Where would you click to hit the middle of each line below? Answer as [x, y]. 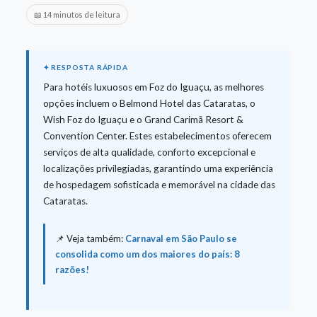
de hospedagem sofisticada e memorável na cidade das [159, 184]
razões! [72, 269]
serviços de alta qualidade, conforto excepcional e [149, 152]
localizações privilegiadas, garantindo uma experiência [158, 168]
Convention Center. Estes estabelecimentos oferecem [157, 136]
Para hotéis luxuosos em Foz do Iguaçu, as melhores [153, 87]
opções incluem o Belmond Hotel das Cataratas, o [149, 103]
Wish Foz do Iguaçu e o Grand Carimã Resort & [143, 119]
